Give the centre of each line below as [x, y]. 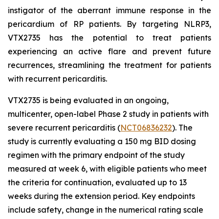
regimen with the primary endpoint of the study [96, 155]
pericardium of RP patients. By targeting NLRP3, [109, 24]
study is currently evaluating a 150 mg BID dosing [102, 141]
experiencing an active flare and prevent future [109, 51]
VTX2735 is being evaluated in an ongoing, [88, 100]
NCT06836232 [146, 128]
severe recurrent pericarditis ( [64, 128]
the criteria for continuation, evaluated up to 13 [97, 182]
